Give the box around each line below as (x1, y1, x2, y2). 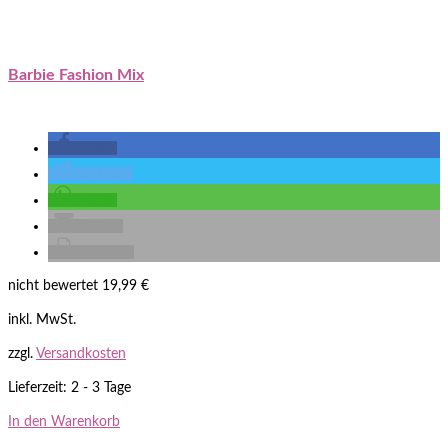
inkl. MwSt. (8, 312, 76, 327)
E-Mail (80, 218, 119, 233)
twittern (80, 166, 129, 181)
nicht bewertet (8, 278, 98, 293)
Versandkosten (36, 346, 126, 361)
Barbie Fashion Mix (8, 66, 144, 83)
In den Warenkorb (8, 414, 120, 429)
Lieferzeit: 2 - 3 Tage (8, 380, 131, 395)
